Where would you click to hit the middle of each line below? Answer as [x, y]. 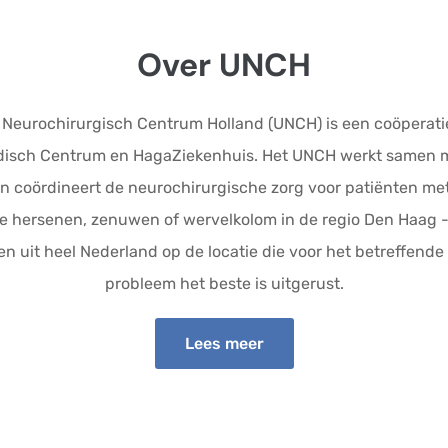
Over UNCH [224, 65]
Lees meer [224, 344]
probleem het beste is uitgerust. [224, 284]
